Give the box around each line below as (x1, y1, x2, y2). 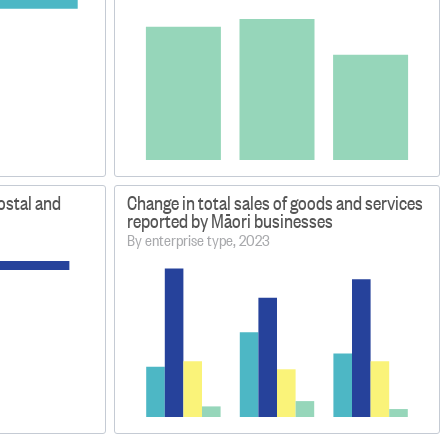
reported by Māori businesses (127, 208, 334, 234)
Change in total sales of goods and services (127, 190, 424, 216)
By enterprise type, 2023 (127, 229, 271, 251)
